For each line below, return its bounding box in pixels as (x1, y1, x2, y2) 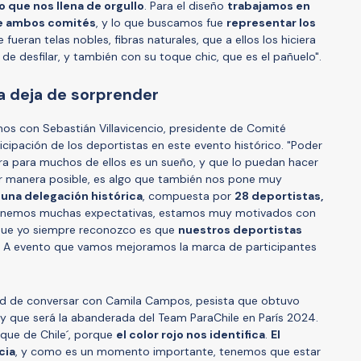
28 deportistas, (234, 188, 323, 203)
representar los (226, 15, 316, 30)
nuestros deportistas (178, 222, 302, 237)
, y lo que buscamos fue (96, 15, 226, 30)
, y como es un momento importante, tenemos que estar (15, 343, 321, 359)
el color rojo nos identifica (116, 326, 265, 342)
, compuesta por (143, 188, 234, 203)
